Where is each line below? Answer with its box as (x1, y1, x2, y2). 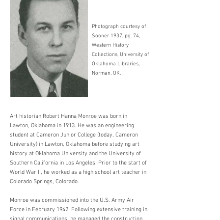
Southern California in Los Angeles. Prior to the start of (10, 160, 147, 166)
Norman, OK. (92, 70, 121, 77)
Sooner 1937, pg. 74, (92, 33, 140, 39)
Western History (92, 42, 129, 49)
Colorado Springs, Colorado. (10, 178, 79, 185)
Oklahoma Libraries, (92, 61, 139, 67)
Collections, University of (92, 52, 149, 58)
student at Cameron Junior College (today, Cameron (10, 132, 138, 138)
